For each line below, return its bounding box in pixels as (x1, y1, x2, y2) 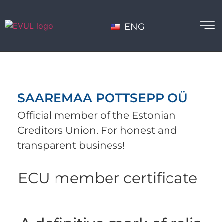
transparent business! (17, 139, 125, 151)
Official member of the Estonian (17, 110, 176, 121)
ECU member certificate (18, 169, 197, 188)
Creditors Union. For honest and (17, 124, 177, 136)
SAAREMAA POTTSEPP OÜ (17, 90, 188, 105)
